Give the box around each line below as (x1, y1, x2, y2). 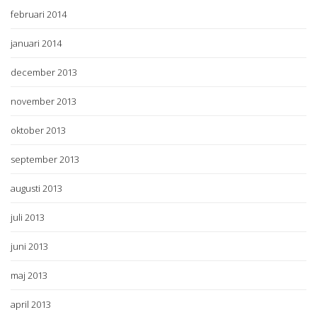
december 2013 (11, 65, 77, 79)
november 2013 (11, 94, 76, 108)
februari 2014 (11, 7, 67, 21)
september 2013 (11, 152, 79, 166)
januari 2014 (11, 36, 62, 50)
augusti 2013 (11, 181, 62, 195)
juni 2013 (11, 239, 48, 253)
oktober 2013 (11, 123, 66, 137)
